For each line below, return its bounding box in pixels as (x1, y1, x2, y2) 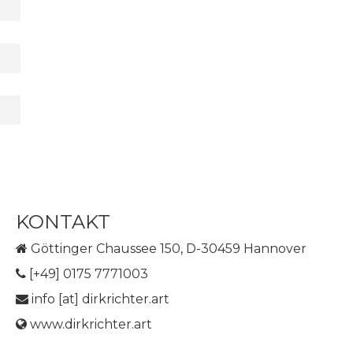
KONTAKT (16, 210, 110, 234)
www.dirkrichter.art (27, 317, 152, 333)
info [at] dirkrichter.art (28, 292, 169, 307)
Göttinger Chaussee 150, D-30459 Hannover (28, 241, 307, 257)
